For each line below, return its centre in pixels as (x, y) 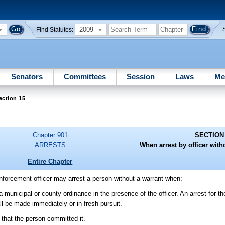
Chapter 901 (50, 135)
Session (140, 76)
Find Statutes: (55, 29)
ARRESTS (50, 145)
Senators (27, 76)
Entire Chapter (50, 161)
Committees (85, 76)
